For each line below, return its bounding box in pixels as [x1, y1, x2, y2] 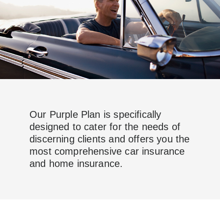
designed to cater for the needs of [29, 121, 180, 133]
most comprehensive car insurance [29, 146, 185, 157]
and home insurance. [29, 158, 123, 169]
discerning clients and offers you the [29, 134, 190, 145]
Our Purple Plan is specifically [29, 109, 162, 120]
